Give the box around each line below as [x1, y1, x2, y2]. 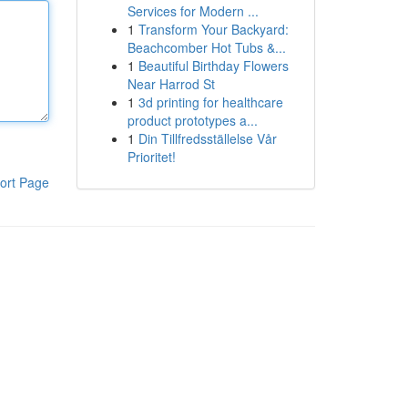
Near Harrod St [127, 75, 215, 93]
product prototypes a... [127, 111, 258, 129]
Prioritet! [127, 148, 176, 166]
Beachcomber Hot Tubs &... [127, 38, 286, 56]
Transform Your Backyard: [138, 20, 289, 38]
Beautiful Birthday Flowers [138, 56, 289, 75]
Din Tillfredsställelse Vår [138, 129, 277, 148]
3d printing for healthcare [138, 93, 283, 111]
